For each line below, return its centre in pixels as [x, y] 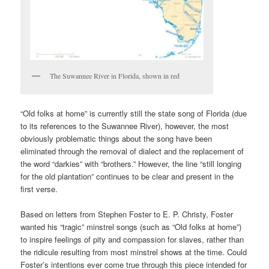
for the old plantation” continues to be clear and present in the [127, 177]
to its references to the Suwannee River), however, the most [125, 126]
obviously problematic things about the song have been [116, 139]
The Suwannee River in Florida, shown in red [115, 76]
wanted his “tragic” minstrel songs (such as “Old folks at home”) [131, 227]
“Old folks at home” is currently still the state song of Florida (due [134, 113]
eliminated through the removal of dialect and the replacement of [132, 151]
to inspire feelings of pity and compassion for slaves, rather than [132, 240]
